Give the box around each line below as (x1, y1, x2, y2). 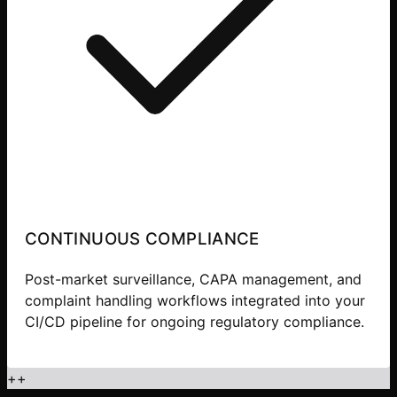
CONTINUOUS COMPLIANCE (25, 229, 260, 250)
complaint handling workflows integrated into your (25, 291, 365, 309)
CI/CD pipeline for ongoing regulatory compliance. (25, 312, 364, 331)
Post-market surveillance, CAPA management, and (25, 269, 362, 288)
